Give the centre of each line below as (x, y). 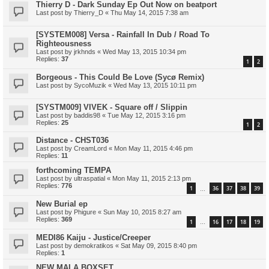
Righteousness (64, 44)
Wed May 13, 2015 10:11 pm (155, 85)
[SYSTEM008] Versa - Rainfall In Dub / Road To (123, 35)
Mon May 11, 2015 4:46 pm (153, 149)
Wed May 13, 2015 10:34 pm (144, 52)
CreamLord (90, 149)
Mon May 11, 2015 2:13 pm (152, 179)
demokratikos (94, 245)
